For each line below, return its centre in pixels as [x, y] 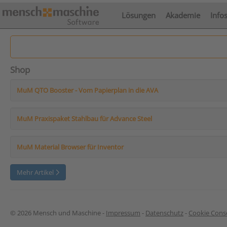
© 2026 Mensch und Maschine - [58, 213]
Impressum [123, 213]
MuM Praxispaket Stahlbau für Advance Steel [84, 119]
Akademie [183, 15]
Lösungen [139, 15]
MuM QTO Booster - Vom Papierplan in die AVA [87, 90]
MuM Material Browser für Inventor [70, 147]
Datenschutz [164, 213]
